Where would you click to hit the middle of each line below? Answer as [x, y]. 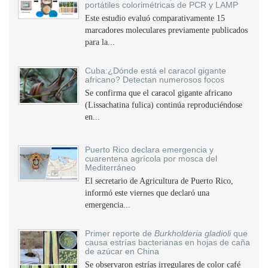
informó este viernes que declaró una [147, 193]
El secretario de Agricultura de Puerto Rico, [159, 181]
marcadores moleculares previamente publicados [166, 30]
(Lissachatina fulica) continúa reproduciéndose [164, 105]
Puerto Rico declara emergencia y [149, 150]
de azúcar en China [122, 251]
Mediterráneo [110, 167]
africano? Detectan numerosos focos [156, 80]
